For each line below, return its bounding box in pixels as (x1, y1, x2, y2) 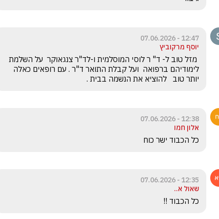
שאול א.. (174, 184, 199, 193)
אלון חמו (174, 123, 199, 132)
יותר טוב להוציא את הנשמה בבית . (87, 73, 199, 84)
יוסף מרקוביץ (160, 42, 199, 51)
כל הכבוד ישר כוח (141, 134, 199, 145)
